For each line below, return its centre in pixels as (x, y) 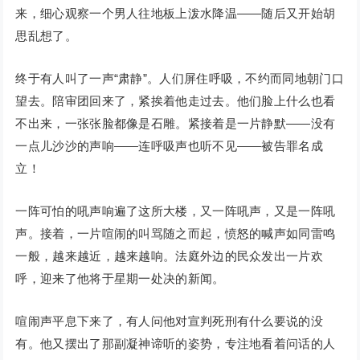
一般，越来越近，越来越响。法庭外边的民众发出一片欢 (169, 256)
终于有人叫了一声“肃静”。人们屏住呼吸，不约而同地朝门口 (180, 79)
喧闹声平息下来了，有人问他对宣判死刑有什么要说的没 (169, 321)
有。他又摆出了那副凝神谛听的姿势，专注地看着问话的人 (176, 344)
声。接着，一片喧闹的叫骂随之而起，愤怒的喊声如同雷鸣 (176, 234)
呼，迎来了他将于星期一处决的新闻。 (120, 279)
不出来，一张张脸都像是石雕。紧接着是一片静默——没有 (176, 124)
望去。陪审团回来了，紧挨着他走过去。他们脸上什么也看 (176, 101)
